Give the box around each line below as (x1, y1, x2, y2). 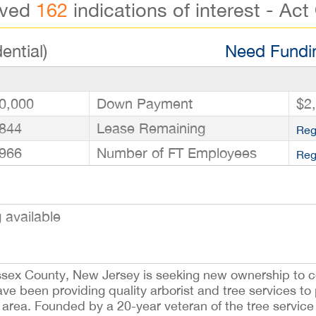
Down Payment (97, 95, 193, 111)
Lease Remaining (97, 120, 205, 136)
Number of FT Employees (97, 145, 257, 161)
